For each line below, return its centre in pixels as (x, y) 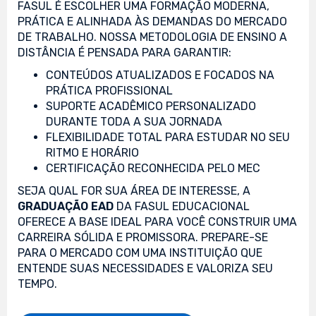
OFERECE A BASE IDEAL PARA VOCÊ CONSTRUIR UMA (157, 221)
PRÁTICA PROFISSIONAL (109, 90)
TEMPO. (37, 284)
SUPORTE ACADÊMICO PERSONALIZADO (151, 106)
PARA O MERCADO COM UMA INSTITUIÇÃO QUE (140, 253)
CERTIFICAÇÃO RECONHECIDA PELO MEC (153, 168)
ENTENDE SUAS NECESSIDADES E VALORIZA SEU (145, 268)
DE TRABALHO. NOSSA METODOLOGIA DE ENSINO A (152, 37)
